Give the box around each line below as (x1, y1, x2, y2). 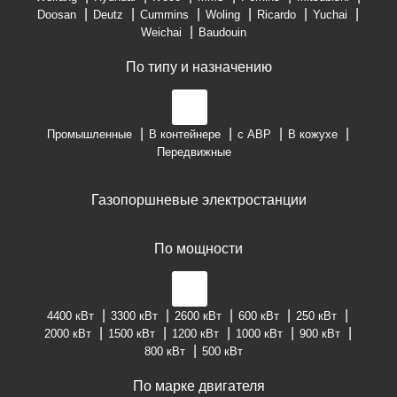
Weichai (141, 26, 182, 40)
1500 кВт (107, 327, 155, 341)
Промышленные (46, 128, 132, 142)
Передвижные (156, 145, 231, 160)
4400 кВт (47, 309, 94, 323)
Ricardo (256, 8, 296, 22)
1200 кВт (171, 327, 219, 341)
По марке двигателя (132, 378, 265, 394)
